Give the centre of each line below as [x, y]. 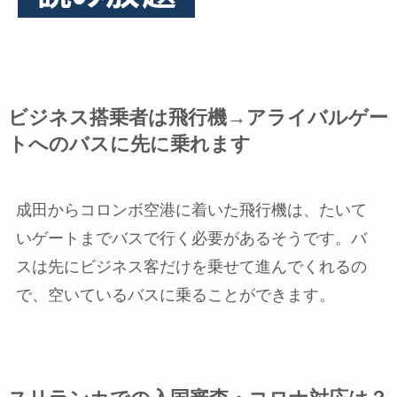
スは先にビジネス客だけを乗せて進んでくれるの [191, 266]
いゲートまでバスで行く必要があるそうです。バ [191, 238]
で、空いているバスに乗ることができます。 [175, 295]
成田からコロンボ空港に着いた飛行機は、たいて [191, 210]
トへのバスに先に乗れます [129, 144]
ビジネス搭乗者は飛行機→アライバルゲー [198, 117]
